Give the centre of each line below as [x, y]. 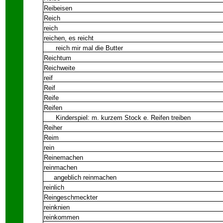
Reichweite [59, 68]
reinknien [57, 207]
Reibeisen [58, 8]
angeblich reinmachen [80, 177]
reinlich [54, 187]
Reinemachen [63, 158]
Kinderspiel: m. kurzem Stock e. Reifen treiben [117, 118]
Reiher [53, 128]
